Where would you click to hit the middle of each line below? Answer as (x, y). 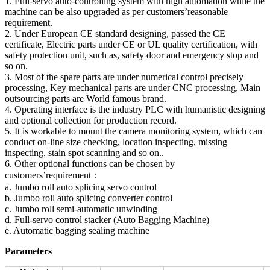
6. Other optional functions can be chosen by (90, 164)
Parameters (28, 251)
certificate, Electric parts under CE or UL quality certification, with (131, 45)
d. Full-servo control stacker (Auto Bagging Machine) (107, 220)
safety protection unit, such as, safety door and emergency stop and (132, 55)
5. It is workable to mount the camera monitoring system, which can (133, 131)
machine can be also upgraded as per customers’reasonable (116, 12)
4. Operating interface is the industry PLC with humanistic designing (135, 110)
